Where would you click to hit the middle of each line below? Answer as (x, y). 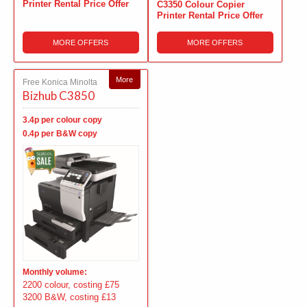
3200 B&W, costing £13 (69, 297)
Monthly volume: (55, 272)
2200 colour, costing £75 (71, 285)
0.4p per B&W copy (60, 133)
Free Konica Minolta (60, 82)
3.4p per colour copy (62, 120)
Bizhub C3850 (59, 95)
